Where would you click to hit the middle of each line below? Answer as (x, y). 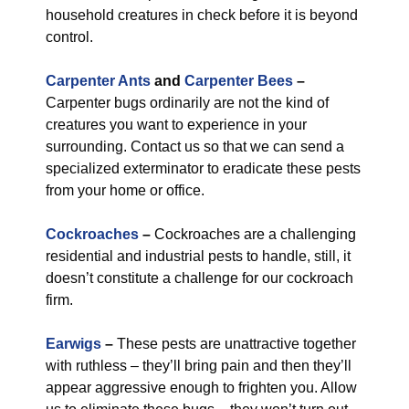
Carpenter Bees (239, 81)
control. (69, 37)
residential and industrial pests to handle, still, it (198, 256)
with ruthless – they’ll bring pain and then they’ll (199, 366)
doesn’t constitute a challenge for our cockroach (199, 278)
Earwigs (73, 344)
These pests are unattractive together (236, 344)
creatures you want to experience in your (176, 125)
